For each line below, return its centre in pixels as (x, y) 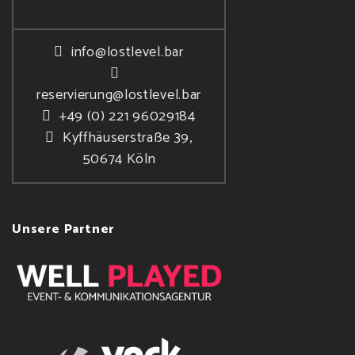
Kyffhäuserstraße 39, (127, 137)
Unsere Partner (63, 229)
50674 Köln (119, 159)
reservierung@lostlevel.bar (119, 95)
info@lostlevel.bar (128, 52)
